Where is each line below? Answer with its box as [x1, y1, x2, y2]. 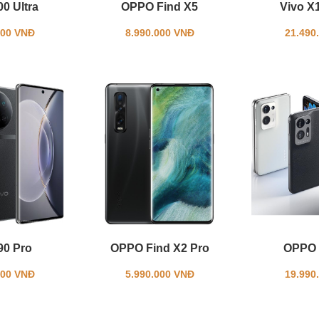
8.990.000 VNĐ [125, 27, 194, 39]
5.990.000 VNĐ [125, 268, 194, 281]
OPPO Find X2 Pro [110, 242, 209, 255]
